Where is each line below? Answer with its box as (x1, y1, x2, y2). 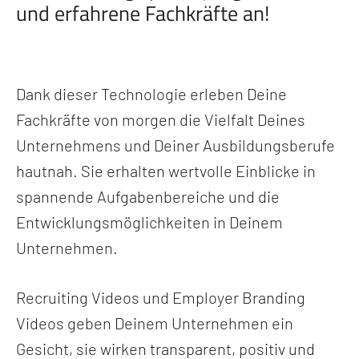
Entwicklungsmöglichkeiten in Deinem (16, 212, 283, 232)
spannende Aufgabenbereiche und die (16, 187, 280, 206)
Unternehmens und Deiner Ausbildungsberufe (16, 135, 335, 155)
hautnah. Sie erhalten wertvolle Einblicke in (16, 161, 316, 180)
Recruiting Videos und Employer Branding (16, 288, 305, 307)
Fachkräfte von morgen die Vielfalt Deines (16, 110, 305, 129)
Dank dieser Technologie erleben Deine (16, 84, 287, 103)
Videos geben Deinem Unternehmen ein (16, 313, 293, 333)
